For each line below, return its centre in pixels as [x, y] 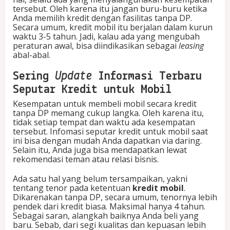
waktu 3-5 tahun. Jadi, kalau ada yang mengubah [106, 37]
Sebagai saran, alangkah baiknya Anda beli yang [106, 216]
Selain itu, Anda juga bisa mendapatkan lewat [100, 150]
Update [73, 77]
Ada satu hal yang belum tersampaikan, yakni [100, 179]
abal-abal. [32, 55]
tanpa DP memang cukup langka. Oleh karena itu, [108, 113]
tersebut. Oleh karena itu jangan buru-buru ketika [110, 9]
